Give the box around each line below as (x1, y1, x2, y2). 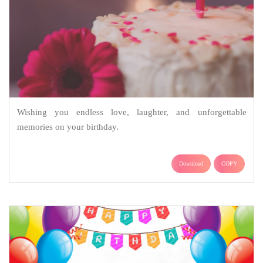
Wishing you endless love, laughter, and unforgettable (16, 107, 247, 117)
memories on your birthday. (16, 122, 119, 131)
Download (179, 160, 203, 167)
